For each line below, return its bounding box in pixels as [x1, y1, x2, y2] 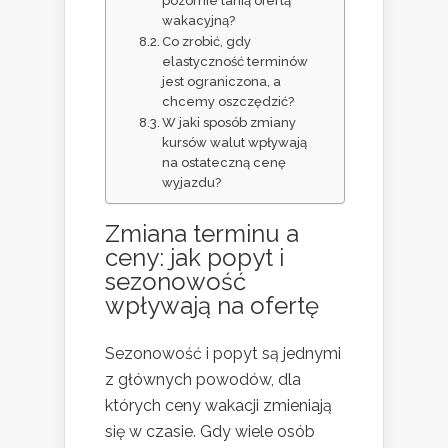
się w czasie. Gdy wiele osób [105, 422, 315, 442]
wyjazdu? [162, 175, 222, 191]
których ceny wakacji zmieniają [105, 396, 332, 416]
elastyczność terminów [162, 54, 309, 70]
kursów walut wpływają [162, 135, 308, 151]
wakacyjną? [162, 13, 236, 29]
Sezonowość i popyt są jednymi [105, 344, 341, 364]
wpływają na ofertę [105, 291, 319, 321]
